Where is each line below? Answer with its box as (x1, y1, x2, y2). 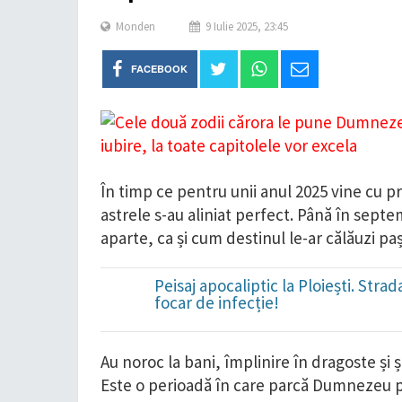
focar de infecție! (154, 292, 279, 313)
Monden (116, 19, 155, 34)
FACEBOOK (130, 62, 188, 75)
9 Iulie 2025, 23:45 (205, 19, 288, 34)
